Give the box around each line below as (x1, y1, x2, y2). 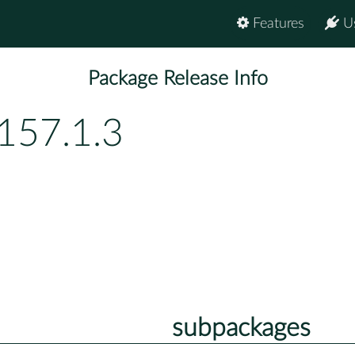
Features (249, 17, 304, 31)
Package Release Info (87, 69, 268, 90)
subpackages (171, 315, 311, 341)
